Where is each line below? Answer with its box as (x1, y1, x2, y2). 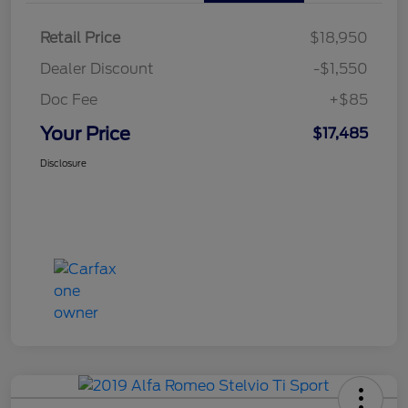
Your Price (40, 123, 130, 146)
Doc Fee (40, 91, 97, 109)
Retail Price (40, 29, 120, 47)
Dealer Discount (40, 60, 154, 78)
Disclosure (40, 158, 87, 169)
